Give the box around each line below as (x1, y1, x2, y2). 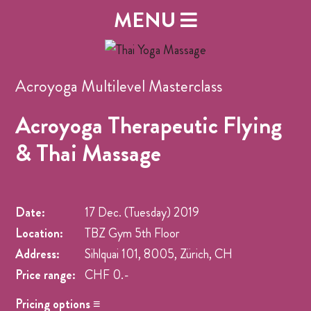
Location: (15, 224, 64, 243)
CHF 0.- (85, 266, 129, 285)
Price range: (15, 266, 76, 285)
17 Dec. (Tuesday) (85, 203, 171, 222)
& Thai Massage (15, 137, 162, 171)
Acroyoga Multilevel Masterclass (15, 74, 223, 99)
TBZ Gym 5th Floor (85, 224, 180, 243)
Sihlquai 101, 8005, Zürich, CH (85, 245, 233, 264)
